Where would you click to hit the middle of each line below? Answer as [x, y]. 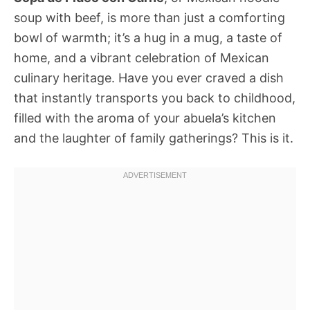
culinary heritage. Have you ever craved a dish [149, 78]
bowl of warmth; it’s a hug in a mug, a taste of [148, 38]
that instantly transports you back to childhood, [155, 98]
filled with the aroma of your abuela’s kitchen [145, 118]
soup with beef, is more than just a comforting [149, 18]
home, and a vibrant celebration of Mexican [142, 58]
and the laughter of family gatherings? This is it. [154, 138]
